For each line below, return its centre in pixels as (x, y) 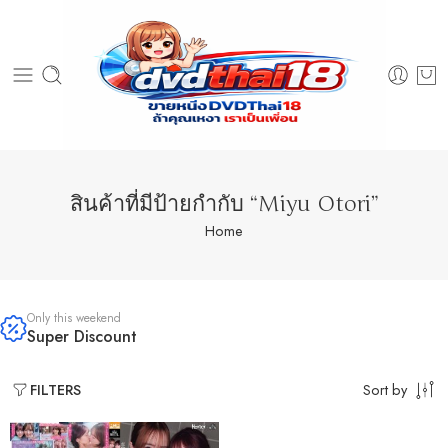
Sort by (385, 389)
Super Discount (82, 336)
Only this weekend (74, 318)
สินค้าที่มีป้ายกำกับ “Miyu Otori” (224, 203)
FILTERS (55, 389)
